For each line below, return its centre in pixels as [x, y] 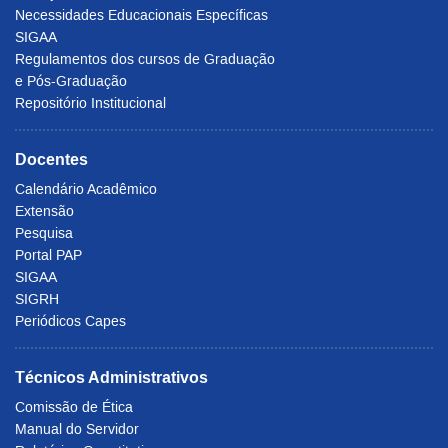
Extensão [44, 211]
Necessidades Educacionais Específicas [141, 15]
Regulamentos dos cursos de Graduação [145, 59]
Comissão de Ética [74, 407]
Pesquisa [44, 233]
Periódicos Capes [70, 321]
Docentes [51, 160]
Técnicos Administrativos [111, 378]
